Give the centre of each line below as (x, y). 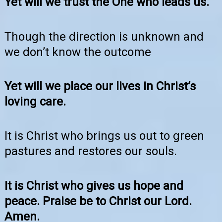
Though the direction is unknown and (104, 36)
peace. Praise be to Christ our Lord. (98, 201)
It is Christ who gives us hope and (94, 186)
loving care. (35, 101)
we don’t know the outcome (78, 52)
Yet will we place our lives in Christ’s (100, 86)
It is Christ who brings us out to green (104, 136)
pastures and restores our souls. (91, 151)
